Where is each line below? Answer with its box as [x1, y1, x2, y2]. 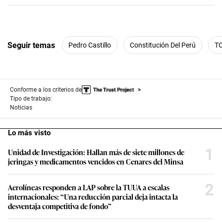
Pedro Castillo [68, 41, 111, 49]
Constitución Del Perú [130, 41, 196, 49]
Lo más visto [8, 128, 51, 138]
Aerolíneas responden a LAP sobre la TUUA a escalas [8, 182, 169, 193]
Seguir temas [7, 40, 55, 50]
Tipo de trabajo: [10, 95, 52, 103]
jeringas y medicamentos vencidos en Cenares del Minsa [8, 156, 183, 167]
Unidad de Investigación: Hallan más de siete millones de [8, 147, 184, 158]
